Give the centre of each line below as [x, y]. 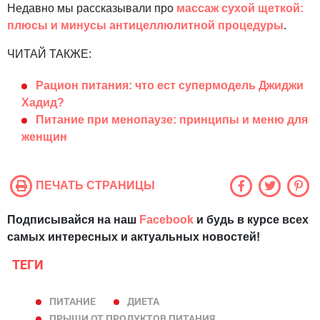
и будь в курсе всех [251, 220]
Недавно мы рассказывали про [92, 9]
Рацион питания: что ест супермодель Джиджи [170, 86]
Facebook [166, 220]
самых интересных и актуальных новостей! [134, 237]
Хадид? [43, 103]
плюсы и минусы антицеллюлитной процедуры [145, 26]
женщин [44, 137]
